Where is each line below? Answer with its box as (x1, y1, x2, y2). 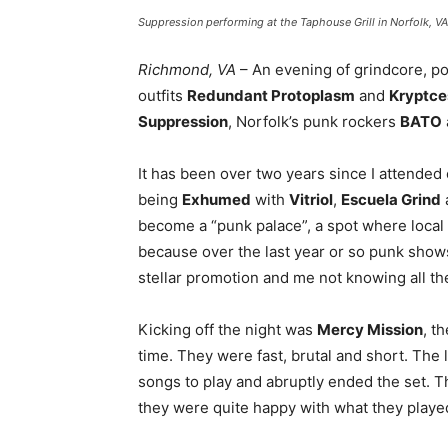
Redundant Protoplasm (187, 86, 355, 105)
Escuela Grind (341, 190, 441, 209)
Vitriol (289, 190, 333, 209)
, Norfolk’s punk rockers (228, 112, 400, 131)
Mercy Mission (317, 320, 423, 339)
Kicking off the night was (138, 320, 317, 339)
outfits (138, 86, 187, 105)
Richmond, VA (138, 60, 236, 79)
